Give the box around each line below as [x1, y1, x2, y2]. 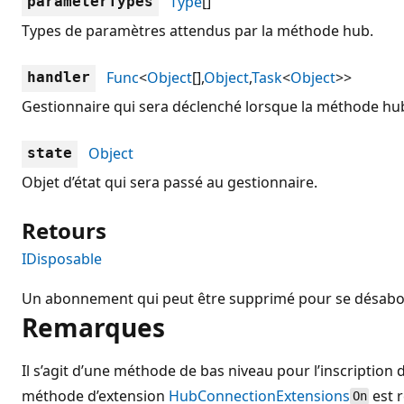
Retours [22, 215, 106, 245]
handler [27, 68, 90, 86]
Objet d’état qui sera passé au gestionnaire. [22, 171, 317, 192]
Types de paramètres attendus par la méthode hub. [22, 20, 373, 41]
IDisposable [22, 248, 102, 269]
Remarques [22, 309, 165, 344]
